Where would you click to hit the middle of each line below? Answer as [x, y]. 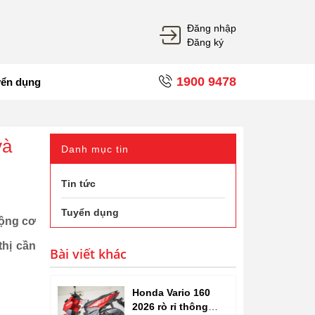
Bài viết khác [88, 254]
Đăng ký [205, 42]
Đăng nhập [212, 28]
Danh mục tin [95, 149]
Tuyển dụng [90, 213]
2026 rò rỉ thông [170, 306]
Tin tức [78, 184]
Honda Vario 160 [171, 292]
